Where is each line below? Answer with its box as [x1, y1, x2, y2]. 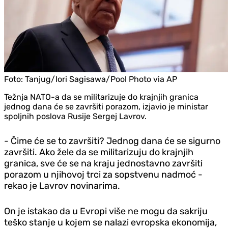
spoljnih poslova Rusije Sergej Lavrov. [4, 111, 147, 121]
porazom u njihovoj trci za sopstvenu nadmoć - [4, 168, 203, 180]
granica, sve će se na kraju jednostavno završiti [4, 157, 203, 169]
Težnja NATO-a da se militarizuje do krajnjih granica [4, 92, 198, 102]
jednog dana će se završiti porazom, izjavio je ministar [4, 101, 208, 111]
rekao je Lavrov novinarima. [4, 180, 120, 191]
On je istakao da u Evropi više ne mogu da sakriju [4, 205, 208, 217]
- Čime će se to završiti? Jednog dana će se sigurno [4, 135, 220, 147]
